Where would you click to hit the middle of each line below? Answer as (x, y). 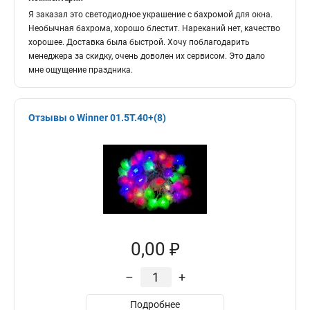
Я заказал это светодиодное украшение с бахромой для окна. (151, 15)
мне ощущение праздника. (81, 70)
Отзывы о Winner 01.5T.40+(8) (97, 118)
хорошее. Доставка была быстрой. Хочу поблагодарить (139, 42)
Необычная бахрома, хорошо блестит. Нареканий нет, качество (154, 28)
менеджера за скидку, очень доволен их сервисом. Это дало (147, 56)
